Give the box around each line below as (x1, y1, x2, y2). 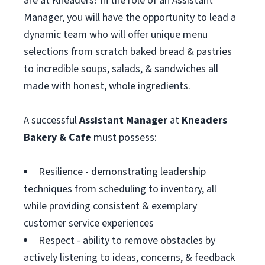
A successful (24, 113, 79, 128)
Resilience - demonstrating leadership (38, 164, 206, 179)
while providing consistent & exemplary (24, 199, 197, 214)
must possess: (91, 130, 157, 145)
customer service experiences (24, 216, 154, 231)
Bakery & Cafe (24, 130, 91, 145)
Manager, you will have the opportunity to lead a (24, 10, 236, 25)
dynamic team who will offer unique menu (24, 27, 208, 42)
